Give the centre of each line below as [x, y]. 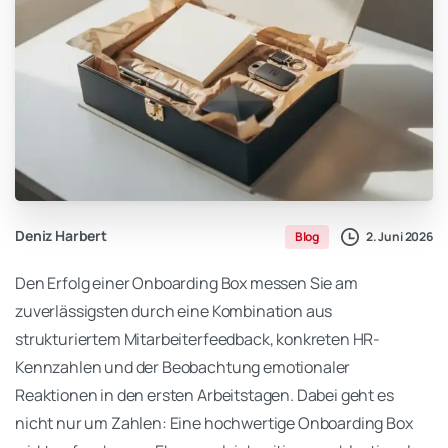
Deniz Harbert [61, 236]
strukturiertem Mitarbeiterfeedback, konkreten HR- [198, 339]
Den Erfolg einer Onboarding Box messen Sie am [186, 283]
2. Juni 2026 [399, 236]
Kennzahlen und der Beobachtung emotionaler [183, 367]
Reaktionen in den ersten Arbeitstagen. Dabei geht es [204, 395]
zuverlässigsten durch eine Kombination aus [174, 311]
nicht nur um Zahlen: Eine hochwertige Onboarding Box [214, 423]
